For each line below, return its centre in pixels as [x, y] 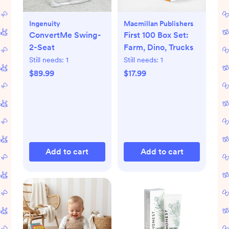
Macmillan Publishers [159, 23]
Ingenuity [44, 23]
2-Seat [42, 47]
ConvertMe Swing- [65, 35]
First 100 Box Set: [156, 35]
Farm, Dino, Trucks [158, 47]
